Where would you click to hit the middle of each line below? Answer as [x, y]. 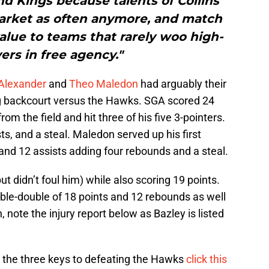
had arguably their [182, 84]
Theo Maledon [104, 84]
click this [207, 259]
